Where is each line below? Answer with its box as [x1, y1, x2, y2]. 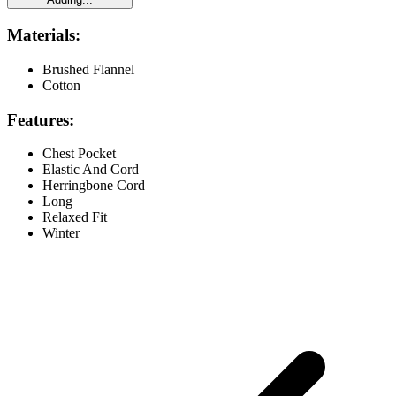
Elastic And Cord [42, 162, 139, 178]
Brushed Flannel [42, 61, 134, 77]
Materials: [7, 26, 80, 45]
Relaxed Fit [42, 209, 107, 225]
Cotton [42, 77, 80, 93]
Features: [7, 110, 74, 129]
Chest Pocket [42, 146, 116, 162]
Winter [42, 225, 80, 241]
